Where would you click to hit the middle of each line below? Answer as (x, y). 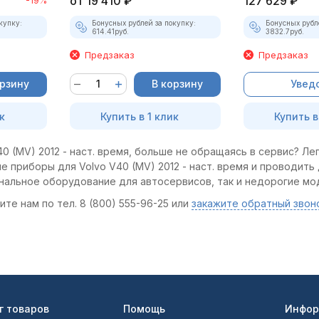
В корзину (177, 83)
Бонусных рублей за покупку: (143, 22)
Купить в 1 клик (139, 116)
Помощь (144, 309)
